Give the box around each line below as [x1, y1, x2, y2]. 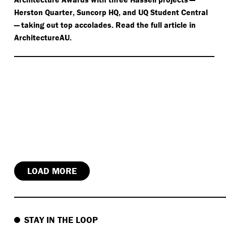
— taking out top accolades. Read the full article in [14, 19, 196, 30]
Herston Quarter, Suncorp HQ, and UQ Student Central [14, 7, 209, 17]
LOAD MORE [27, 165, 77, 177]
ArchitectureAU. [14, 32, 72, 42]
